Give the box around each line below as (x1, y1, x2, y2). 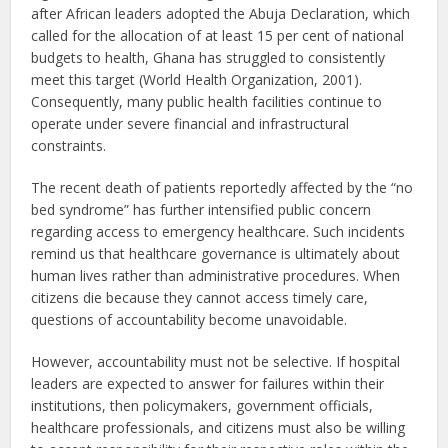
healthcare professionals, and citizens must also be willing (31, 417, 406, 437)
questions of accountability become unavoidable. (31, 309, 348, 329)
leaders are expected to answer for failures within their (31, 373, 385, 393)
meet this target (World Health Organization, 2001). (31, 69, 363, 89)
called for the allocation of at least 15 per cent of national (31, 25, 405, 45)
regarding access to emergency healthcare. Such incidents (31, 221, 406, 241)
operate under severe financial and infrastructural (31, 113, 350, 133)
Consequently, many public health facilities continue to (31, 91, 383, 111)
